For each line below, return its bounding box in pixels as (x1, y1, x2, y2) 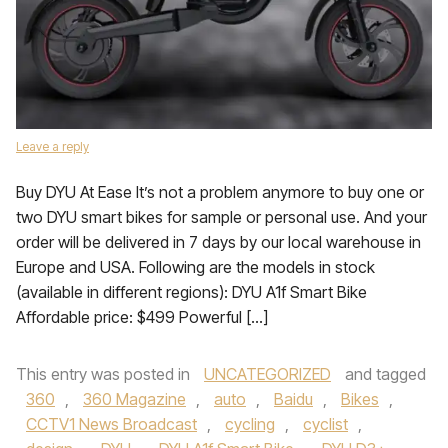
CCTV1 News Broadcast (26, 414, 197, 434)
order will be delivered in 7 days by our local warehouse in (16, 232, 421, 252)
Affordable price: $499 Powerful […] (16, 307, 268, 327)
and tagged (341, 364, 426, 384)
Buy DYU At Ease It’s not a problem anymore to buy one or (16, 182, 424, 202)
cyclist (303, 414, 348, 434)
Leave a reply (16, 139, 89, 154)
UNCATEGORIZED (204, 364, 331, 384)
